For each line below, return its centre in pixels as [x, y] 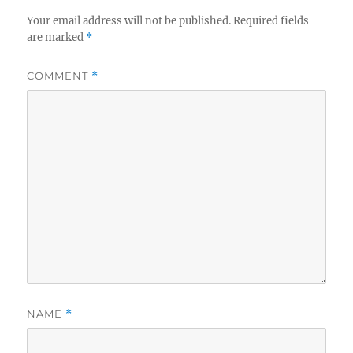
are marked [57, 38]
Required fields [271, 21]
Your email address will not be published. [129, 21]
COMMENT [59, 76]
